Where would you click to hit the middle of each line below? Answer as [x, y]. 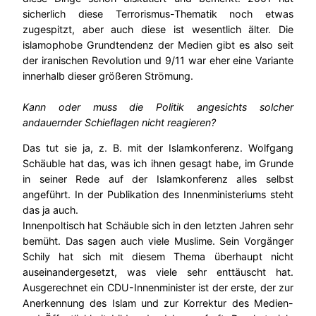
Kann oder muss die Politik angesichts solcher [158, 107]
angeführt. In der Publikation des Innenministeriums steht [158, 194]
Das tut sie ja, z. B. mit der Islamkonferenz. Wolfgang [158, 147]
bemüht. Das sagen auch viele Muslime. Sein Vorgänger [158, 241]
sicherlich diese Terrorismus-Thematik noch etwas [158, 13]
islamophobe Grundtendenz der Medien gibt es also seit [158, 44]
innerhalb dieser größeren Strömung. [108, 75]
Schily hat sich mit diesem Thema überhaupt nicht [158, 256]
